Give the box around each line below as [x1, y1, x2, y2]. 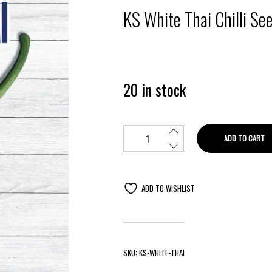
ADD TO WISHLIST [141, 182, 195, 195]
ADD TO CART [224, 133, 265, 144]
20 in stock [123, 78, 186, 101]
